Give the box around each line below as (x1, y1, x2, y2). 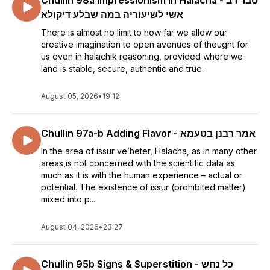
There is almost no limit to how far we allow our (41, 27, 227, 37)
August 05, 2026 (41, 92, 98, 101)
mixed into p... (41, 194, 95, 204)
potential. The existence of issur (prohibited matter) (41, 182, 246, 192)
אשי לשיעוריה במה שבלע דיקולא (41, 8, 183, 20)
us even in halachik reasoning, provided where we (41, 51, 243, 61)
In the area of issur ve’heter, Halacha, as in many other (41, 146, 257, 156)
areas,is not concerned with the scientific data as (41, 158, 235, 168)
